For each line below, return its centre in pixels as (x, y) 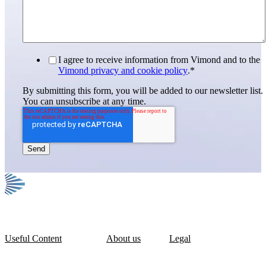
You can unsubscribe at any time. (85, 101)
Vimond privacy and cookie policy (123, 70)
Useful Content (33, 238)
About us (123, 238)
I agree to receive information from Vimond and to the (159, 59)
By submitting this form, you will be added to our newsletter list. (143, 90)
